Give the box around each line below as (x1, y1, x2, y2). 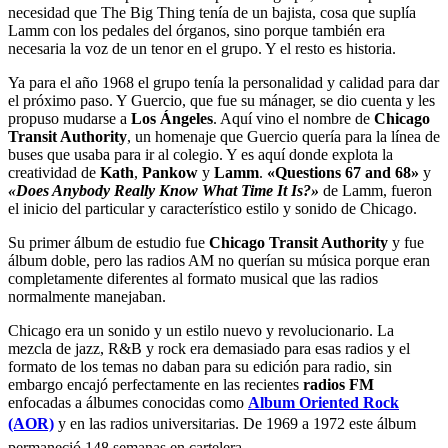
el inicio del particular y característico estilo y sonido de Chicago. (8, 200, 417, 218)
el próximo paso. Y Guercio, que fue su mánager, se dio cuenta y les (8, 92, 435, 110)
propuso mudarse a (8, 110, 131, 128)
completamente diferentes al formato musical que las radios (8, 270, 378, 288)
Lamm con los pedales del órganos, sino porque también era (8, 22, 385, 40)
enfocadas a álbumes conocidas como (8, 394, 248, 412)
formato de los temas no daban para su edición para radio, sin (8, 358, 392, 376)
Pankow (142, 164, 198, 182)
